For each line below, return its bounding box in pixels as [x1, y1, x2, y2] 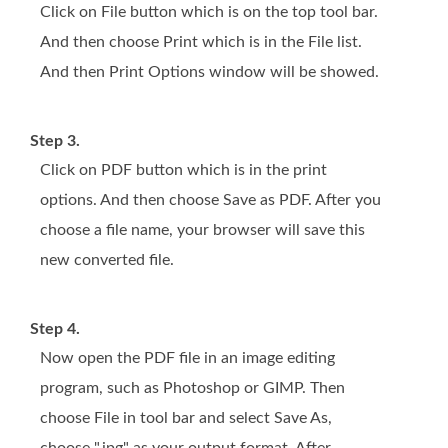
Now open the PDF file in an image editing [40, 350, 335, 367]
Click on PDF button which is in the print [40, 162, 327, 179]
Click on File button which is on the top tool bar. [40, 4, 378, 21]
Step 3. [30, 133, 80, 150]
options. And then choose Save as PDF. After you [40, 192, 381, 209]
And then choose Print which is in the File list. [40, 34, 362, 51]
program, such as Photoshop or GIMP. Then [40, 380, 345, 397]
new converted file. [40, 252, 174, 269]
